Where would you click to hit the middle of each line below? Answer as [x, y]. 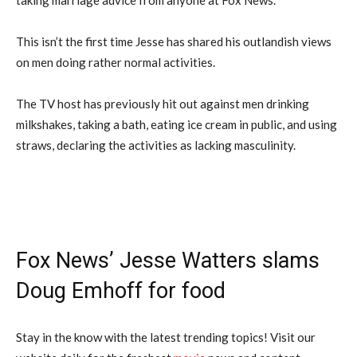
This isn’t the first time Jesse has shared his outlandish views [174, 41]
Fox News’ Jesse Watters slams [168, 260]
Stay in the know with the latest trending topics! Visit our [166, 337]
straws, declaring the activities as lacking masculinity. [156, 145]
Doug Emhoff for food [121, 290]
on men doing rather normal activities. [116, 62]
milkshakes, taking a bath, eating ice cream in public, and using [177, 124]
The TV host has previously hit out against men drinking [163, 103]
